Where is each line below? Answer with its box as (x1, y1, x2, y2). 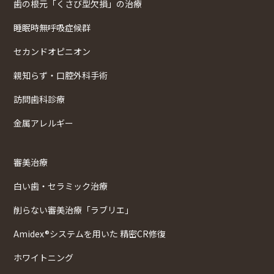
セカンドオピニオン (13, 45, 91, 57)
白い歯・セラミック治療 (13, 179, 108, 192)
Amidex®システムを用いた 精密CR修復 (13, 227, 166, 240)
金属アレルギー (13, 116, 73, 129)
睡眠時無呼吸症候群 (13, 21, 91, 34)
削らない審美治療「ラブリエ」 (13, 203, 133, 216)
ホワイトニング (13, 251, 73, 264)
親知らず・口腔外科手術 (13, 68, 108, 81)
